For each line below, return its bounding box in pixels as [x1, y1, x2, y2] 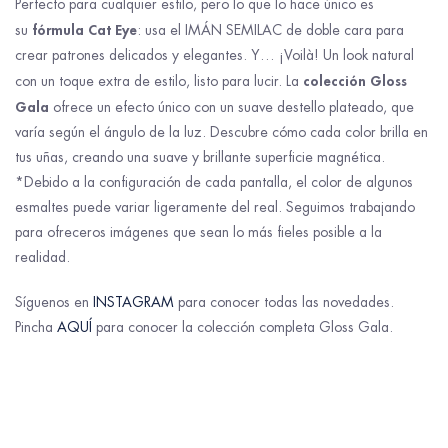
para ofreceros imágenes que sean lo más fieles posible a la [15, 222, 382, 241]
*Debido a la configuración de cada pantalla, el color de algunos [15, 172, 413, 191]
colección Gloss [303, 70, 407, 90]
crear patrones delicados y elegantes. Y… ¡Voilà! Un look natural [15, 45, 414, 64]
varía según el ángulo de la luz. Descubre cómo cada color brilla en [15, 122, 428, 141]
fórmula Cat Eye [32, 19, 137, 39]
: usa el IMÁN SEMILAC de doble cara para [137, 20, 404, 39]
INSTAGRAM [93, 292, 174, 311]
